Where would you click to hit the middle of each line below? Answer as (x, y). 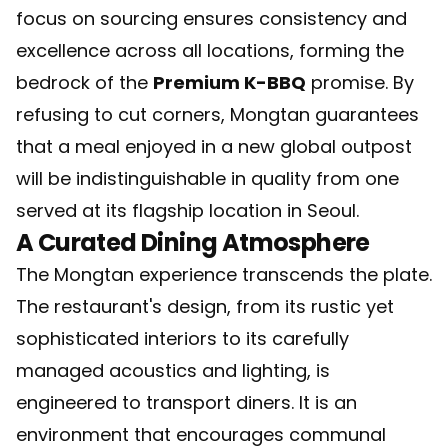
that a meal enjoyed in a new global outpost (214, 146)
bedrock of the (84, 82)
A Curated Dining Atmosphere (193, 242)
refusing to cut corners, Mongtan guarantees (217, 114)
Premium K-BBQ (229, 82)
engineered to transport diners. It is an (186, 402)
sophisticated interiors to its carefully (182, 338)
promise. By (360, 82)
